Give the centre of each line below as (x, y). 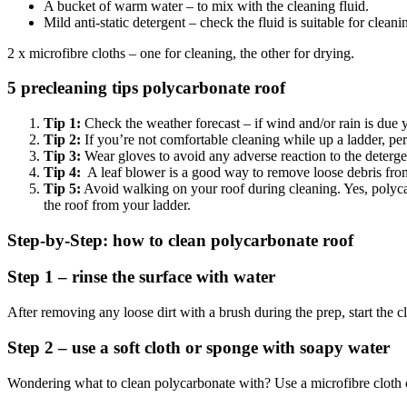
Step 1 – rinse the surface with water (141, 277)
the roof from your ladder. (117, 204)
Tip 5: (62, 188)
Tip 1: (62, 123)
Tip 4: (62, 172)
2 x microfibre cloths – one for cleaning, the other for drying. (181, 53)
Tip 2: (62, 139)
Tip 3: (62, 155)
